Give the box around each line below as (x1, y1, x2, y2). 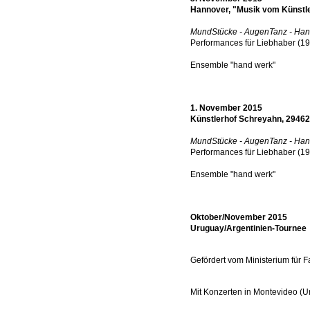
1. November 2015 (190, 103, 262, 113)
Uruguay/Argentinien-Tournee (190, 224, 309, 233)
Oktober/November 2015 (190, 212, 287, 222)
